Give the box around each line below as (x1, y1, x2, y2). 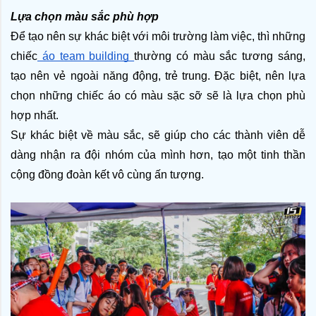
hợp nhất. (11, 109, 59, 121)
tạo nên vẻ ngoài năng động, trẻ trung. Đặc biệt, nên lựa (11, 70, 305, 82)
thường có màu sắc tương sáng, (134, 50, 306, 62)
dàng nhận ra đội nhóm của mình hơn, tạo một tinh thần (11, 149, 305, 161)
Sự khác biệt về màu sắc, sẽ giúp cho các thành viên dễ (11, 129, 305, 141)
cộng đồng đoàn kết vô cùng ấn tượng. (11, 169, 204, 181)
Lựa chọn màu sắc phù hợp (11, 11, 159, 23)
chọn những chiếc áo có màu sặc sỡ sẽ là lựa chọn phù (11, 90, 305, 102)
